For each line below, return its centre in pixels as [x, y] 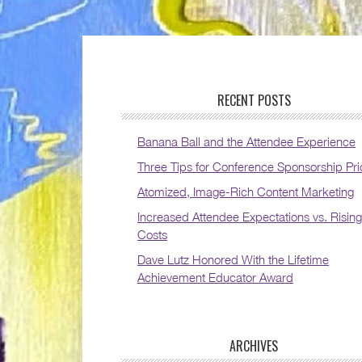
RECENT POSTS [254, 101]
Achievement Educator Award [215, 278]
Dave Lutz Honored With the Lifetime [233, 260]
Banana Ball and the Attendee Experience [246, 142]
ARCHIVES [254, 346]
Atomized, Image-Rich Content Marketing [246, 192]
